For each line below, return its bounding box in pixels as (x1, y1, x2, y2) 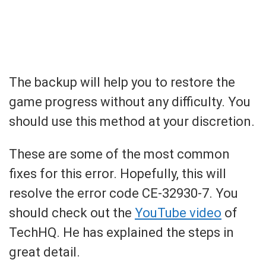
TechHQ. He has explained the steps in (9, 225, 234, 240)
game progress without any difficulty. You (9, 94, 251, 110)
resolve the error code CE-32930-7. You (9, 186, 238, 201)
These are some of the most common (9, 147, 230, 162)
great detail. (9, 245, 80, 260)
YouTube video (135, 205, 221, 221)
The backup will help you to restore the (9, 75, 235, 90)
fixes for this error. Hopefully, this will (9, 166, 226, 182)
